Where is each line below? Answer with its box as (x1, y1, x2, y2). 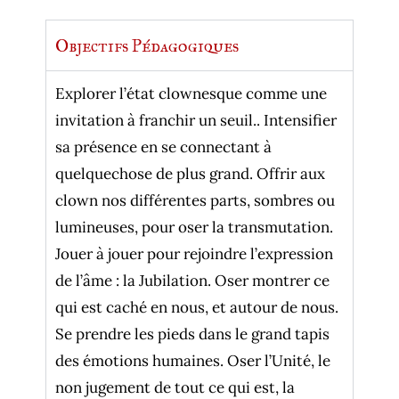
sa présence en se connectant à (55, 137, 273, 158)
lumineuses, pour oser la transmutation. (55, 217, 334, 238)
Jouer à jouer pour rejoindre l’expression (55, 244, 334, 265)
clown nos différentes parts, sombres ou (55, 191, 336, 211)
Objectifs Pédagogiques (55, 35, 240, 57)
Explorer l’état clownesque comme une (55, 84, 328, 104)
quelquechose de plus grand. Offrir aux (55, 164, 326, 184)
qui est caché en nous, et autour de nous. (55, 297, 339, 318)
